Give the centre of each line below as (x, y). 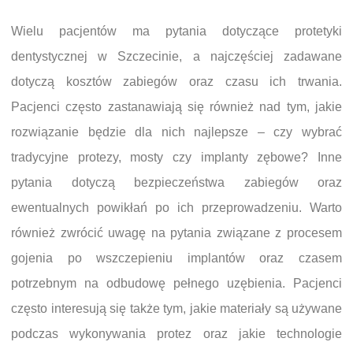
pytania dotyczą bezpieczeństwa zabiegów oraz (176, 182)
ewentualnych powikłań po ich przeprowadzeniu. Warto (176, 207)
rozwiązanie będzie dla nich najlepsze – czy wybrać (176, 132)
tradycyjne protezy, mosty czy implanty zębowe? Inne (176, 157)
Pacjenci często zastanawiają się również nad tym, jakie (176, 106)
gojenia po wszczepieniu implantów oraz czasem (176, 258)
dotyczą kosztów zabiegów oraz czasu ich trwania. (176, 81)
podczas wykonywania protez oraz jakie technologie (176, 333)
